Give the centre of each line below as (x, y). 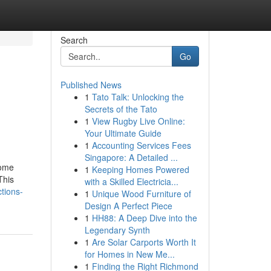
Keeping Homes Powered (140, 169)
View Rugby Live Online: (138, 121)
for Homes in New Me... (129, 254)
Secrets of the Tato (121, 109)
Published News (91, 85)
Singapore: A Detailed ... (131, 157)
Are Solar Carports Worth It (144, 242)
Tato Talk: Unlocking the (138, 97)
